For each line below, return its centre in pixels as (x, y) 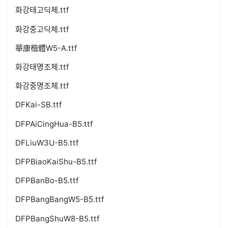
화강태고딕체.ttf (42, 10)
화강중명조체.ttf (42, 86)
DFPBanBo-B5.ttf (47, 181)
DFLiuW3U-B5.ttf (47, 142)
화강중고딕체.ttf (42, 29)
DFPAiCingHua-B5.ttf (54, 124)
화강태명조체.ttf (42, 67)
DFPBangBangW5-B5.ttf (60, 199)
